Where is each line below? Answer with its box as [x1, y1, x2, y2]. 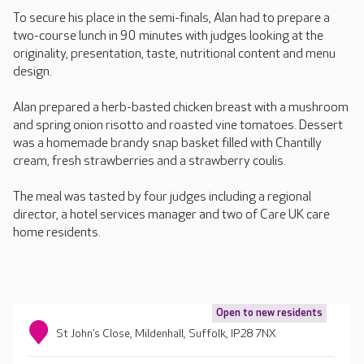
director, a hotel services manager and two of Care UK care [13, 207, 330, 223]
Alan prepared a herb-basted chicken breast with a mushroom [13, 100, 349, 115]
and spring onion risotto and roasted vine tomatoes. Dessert [13, 118, 343, 133]
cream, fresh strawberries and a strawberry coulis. [13, 154, 286, 169]
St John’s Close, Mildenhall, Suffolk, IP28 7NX [56, 327, 277, 340]
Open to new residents [216, 306, 323, 319]
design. [13, 64, 52, 80]
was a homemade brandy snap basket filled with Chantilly [13, 136, 322, 151]
